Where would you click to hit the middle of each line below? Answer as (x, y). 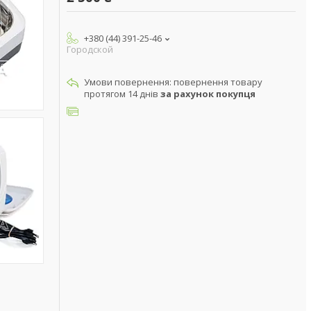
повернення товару (218, 82)
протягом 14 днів (122, 94)
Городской (90, 49)
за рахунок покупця (208, 94)
